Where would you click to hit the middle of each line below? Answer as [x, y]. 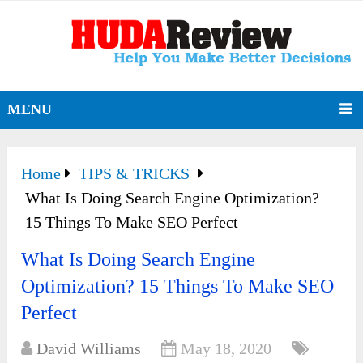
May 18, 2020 [226, 349]
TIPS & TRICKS [135, 174]
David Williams [89, 349]
